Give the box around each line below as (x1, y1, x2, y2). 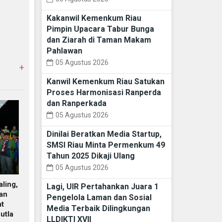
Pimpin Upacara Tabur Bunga (46, 24, 154, 34)
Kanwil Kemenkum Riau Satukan (46, 77, 165, 87)
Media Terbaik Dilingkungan (46, 204, 150, 214)
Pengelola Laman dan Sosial (46, 193, 152, 203)
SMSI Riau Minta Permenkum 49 (46, 140, 165, 150)
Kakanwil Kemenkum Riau (46, 13, 141, 23)
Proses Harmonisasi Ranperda (46, 88, 161, 98)
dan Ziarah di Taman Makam (46, 35, 151, 45)
